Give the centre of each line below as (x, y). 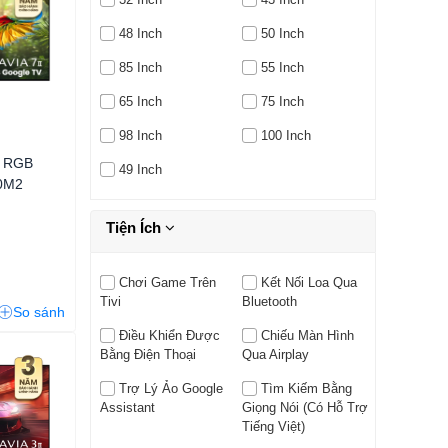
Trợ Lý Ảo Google (170, 389)
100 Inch (285, 136)
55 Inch (282, 68)
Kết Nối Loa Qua (308, 283)
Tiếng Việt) (273, 427)
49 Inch (140, 170)
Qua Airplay (275, 355)
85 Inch (140, 68)
